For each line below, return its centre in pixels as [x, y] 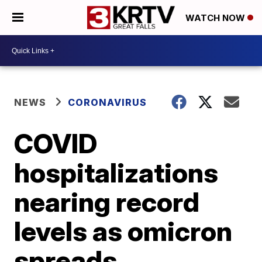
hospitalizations [116, 173]
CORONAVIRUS [108, 102]
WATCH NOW [216, 18]
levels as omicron [123, 231]
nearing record [107, 202]
